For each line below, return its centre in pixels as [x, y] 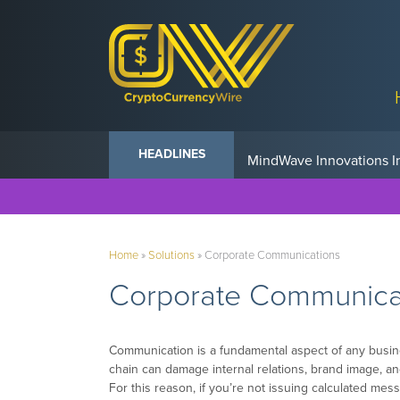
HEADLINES [171, 154]
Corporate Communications [272, 256]
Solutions [171, 256]
